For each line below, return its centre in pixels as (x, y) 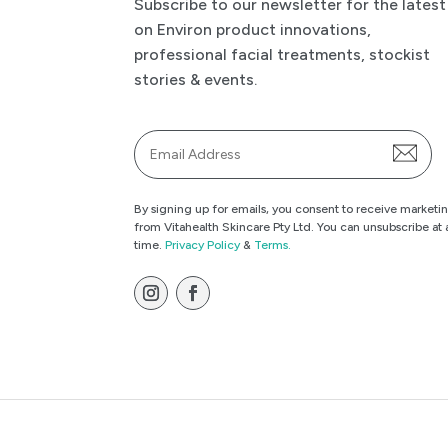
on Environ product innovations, (253, 29)
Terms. (273, 245)
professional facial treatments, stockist (282, 54)
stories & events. (196, 79)
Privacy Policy (203, 245)
